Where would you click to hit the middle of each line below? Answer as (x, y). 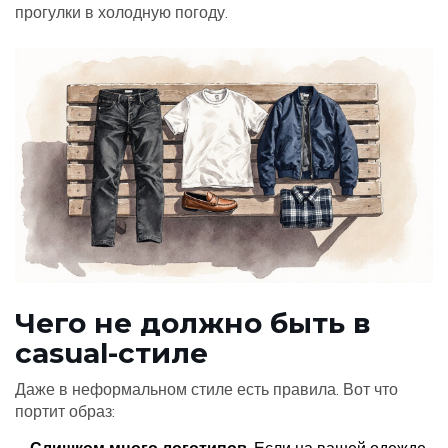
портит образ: (65, 411)
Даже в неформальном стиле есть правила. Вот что (206, 389)
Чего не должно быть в (193, 323)
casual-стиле (111, 353)
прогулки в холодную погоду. (121, 12)
